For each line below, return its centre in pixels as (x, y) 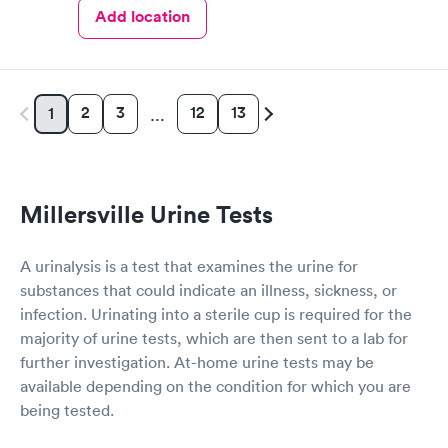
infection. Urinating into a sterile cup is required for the (216, 313)
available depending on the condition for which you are (215, 385)
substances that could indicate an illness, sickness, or (208, 289)
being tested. (67, 409)
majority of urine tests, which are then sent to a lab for (214, 337)
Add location (142, 16)
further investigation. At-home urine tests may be (197, 361)
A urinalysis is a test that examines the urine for (189, 265)
